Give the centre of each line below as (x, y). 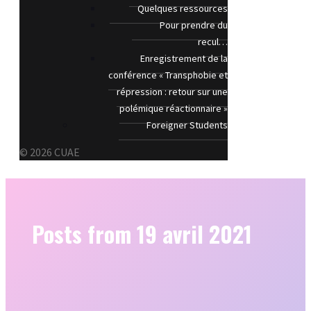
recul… (213, 42)
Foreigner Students (187, 125)
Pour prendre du (194, 25)
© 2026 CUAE (50, 152)
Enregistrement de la (184, 59)
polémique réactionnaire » (174, 109)
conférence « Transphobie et (168, 75)
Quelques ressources (183, 9)
